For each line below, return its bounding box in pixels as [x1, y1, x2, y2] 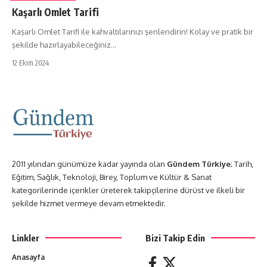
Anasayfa [12, 252, 45, 262]
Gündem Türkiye [167, 159, 231, 169]
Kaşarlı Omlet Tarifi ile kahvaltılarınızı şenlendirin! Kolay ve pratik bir [12, 26, 253, 36]
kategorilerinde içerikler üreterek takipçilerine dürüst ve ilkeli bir [12, 185, 245, 195]
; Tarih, [231, 159, 253, 169]
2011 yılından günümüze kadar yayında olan [12, 159, 167, 169]
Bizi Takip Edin [145, 232, 205, 243]
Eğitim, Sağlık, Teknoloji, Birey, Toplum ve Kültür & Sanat [12, 172, 212, 182]
